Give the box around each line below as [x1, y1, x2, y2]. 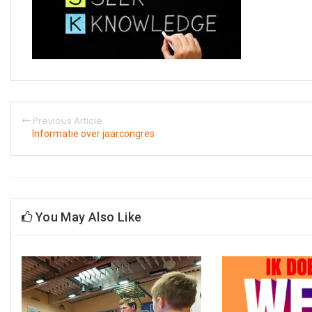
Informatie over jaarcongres [32, 127, 155, 139]
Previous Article [33, 114, 102, 127]
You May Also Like [32, 209, 142, 224]
